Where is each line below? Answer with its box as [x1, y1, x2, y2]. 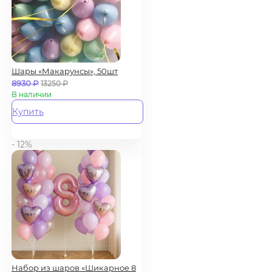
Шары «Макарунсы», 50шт [12, 66, 118, 76]
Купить [12, 106, 44, 117]
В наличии [12, 89, 52, 99]
